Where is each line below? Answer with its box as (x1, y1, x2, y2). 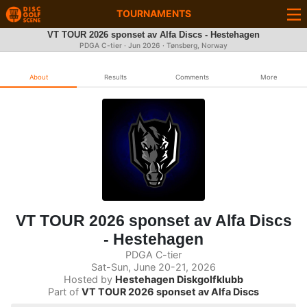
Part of (48, 285, 82, 297)
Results (103, 73, 127, 81)
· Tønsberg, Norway (160, 41, 228, 50)
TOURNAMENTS (116, 8, 191, 19)
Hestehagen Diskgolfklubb (115, 273, 243, 285)
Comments (175, 73, 209, 81)
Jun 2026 (128, 41, 160, 50)
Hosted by (64, 273, 115, 285)
